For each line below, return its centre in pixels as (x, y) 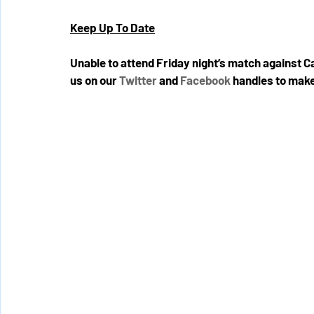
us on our (95, 80)
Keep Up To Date (112, 27)
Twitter (138, 80)
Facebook (205, 80)
